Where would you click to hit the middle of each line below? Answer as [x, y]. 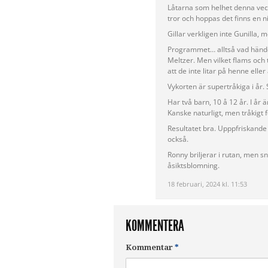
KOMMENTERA [155, 226]
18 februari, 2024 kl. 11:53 [207, 184]
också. [178, 139]
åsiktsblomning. [194, 166]
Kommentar [150, 248]
